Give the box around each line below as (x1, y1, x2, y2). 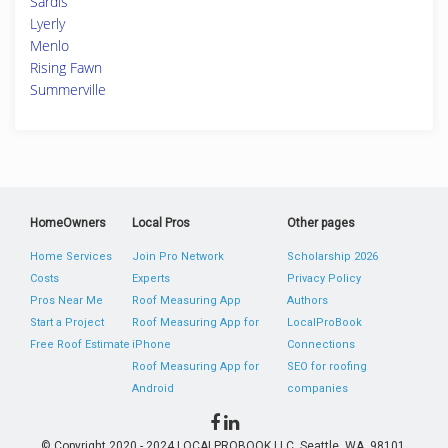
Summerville (30, 80, 106, 99)
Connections (286, 338, 355, 351)
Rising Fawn (30, 58, 102, 77)
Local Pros (132, 216, 191, 230)
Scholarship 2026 (286, 250, 378, 263)
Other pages (286, 216, 355, 230)
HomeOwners (30, 216, 106, 230)
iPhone (132, 338, 172, 351)
